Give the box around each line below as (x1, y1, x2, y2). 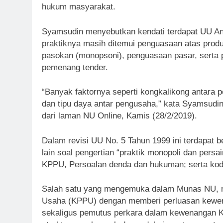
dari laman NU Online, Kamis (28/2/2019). (42, 111, 197, 121)
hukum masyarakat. (42, 2, 115, 12)
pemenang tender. (42, 62, 108, 72)
